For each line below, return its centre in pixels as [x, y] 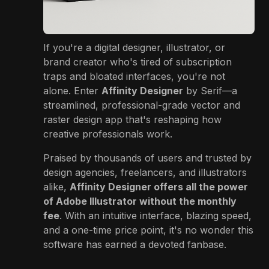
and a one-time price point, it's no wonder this [148, 230]
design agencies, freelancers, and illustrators [145, 172]
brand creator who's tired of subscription [138, 62]
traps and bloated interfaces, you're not [134, 76]
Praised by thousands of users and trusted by [147, 158]
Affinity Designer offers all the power [159, 186]
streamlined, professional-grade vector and [142, 105]
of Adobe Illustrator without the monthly [140, 201]
